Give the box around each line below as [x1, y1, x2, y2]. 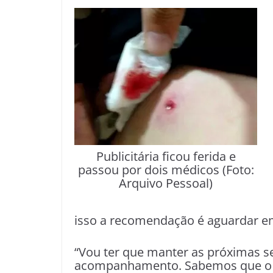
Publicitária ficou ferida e [96, 148, 236, 165]
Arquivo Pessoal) [119, 175, 213, 192]
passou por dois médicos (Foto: [77, 161, 254, 179]
